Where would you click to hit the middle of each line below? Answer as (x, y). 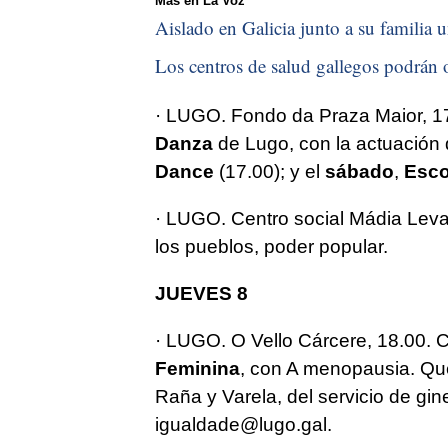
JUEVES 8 (201, 293)
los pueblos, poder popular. (271, 246)
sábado (359, 171)
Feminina (197, 368)
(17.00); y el (271, 171)
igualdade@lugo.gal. (243, 424)
